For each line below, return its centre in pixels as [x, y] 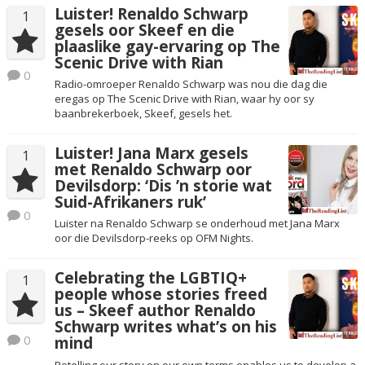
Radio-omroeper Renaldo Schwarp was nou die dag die [191, 84]
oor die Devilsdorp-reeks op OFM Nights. [154, 238]
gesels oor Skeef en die [144, 30]
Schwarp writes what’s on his [165, 327]
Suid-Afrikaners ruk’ [130, 202]
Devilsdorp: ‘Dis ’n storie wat [163, 185]
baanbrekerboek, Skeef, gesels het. [143, 114]
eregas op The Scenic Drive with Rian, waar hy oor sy [184, 99]
